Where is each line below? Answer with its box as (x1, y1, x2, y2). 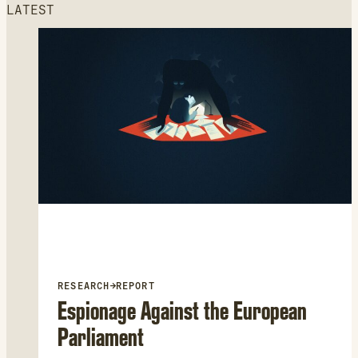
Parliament (58, 320, 144, 353)
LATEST (6, 2, 54, 18)
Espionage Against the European (58, 293, 307, 327)
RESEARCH (58, 280, 110, 292)
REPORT (115, 280, 155, 292)
